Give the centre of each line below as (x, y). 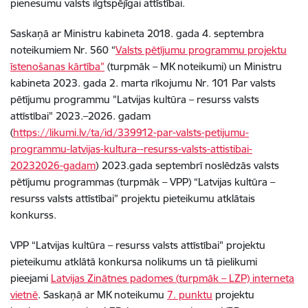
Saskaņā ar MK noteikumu (105, 295)
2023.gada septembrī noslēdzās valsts (190, 165)
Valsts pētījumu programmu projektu (201, 50)
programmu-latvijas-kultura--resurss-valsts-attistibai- (131, 149)
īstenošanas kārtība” (57, 66)
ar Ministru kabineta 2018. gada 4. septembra (156, 33)
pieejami (31, 278)
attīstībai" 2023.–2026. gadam (80, 116)
